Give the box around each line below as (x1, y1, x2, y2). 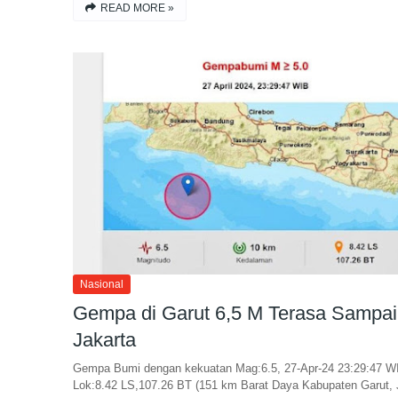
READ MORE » (100, 2, 174, 14)
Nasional (80, 278, 123, 291)
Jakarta (73, 329, 136, 351)
